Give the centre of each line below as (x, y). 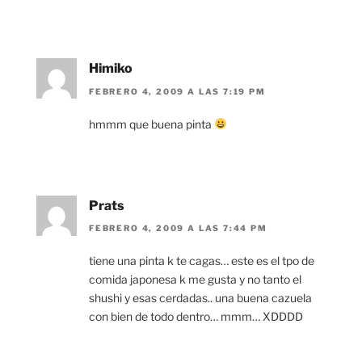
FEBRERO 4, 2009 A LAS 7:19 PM (177, 91)
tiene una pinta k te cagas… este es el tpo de (202, 261)
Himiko (111, 69)
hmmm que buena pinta (152, 124)
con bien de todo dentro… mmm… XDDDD (196, 316)
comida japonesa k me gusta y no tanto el (195, 279)
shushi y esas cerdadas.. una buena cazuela (200, 298)
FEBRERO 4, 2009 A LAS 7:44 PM (178, 228)
